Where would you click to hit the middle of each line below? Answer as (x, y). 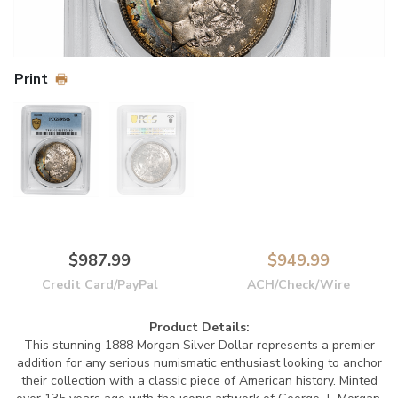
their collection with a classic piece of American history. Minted (199, 381)
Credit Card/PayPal (99, 285)
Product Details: (199, 327)
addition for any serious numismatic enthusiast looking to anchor (199, 363)
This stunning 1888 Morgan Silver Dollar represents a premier (199, 345)
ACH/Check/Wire (298, 285)
